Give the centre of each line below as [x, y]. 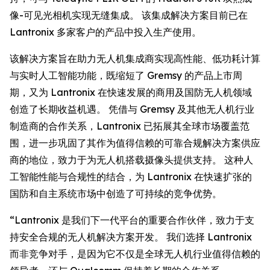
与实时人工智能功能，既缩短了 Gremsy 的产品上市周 [126, 75]
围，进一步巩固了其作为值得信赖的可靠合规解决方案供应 [135, 143]
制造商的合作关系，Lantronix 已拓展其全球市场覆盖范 [130, 126]
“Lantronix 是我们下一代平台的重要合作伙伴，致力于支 [132, 220]
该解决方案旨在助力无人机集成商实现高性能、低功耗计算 [135, 58]
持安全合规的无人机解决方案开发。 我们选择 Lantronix [131, 237]
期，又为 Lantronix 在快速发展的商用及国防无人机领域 [131, 92]
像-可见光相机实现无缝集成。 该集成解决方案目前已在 [129, 15]
